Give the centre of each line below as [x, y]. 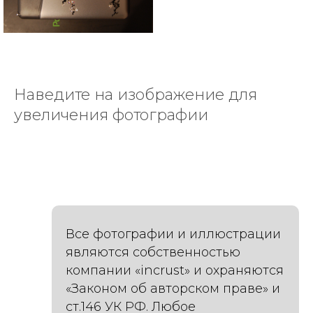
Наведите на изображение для [136, 95]
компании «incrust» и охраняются [175, 270]
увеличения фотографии [111, 115]
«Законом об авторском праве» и [173, 289]
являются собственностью [153, 252]
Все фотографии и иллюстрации [173, 234]
